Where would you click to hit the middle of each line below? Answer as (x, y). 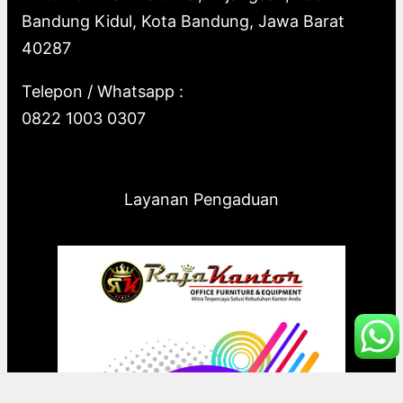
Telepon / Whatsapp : (103, 91)
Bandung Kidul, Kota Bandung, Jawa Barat (183, 21)
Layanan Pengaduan (201, 199)
